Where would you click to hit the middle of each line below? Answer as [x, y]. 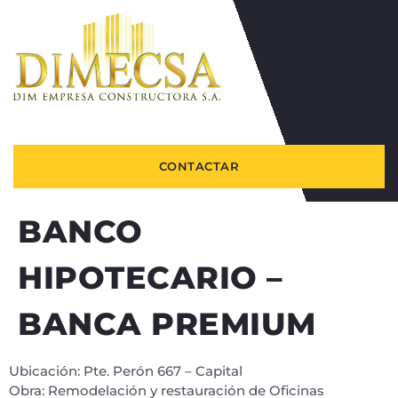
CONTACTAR [199, 166]
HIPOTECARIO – [151, 277]
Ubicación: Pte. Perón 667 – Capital [126, 370]
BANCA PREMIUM [167, 323]
